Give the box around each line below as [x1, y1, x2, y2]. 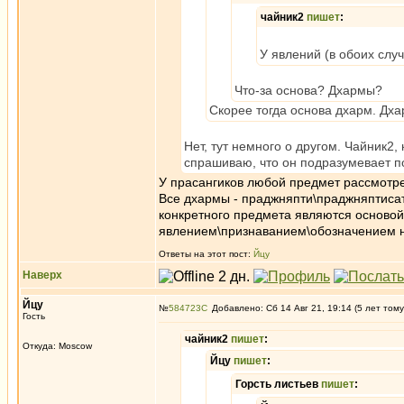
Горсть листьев [235, 378, 321, 390]
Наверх [23, 269, 62, 281]
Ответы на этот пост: [159, 249, 253, 259]
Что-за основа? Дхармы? [234, 83, 382, 97]
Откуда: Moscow [23, 341, 92, 351]
